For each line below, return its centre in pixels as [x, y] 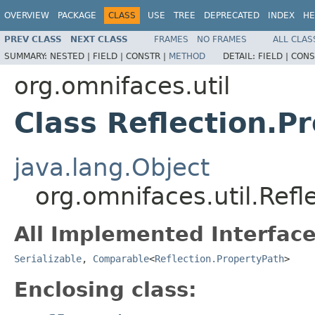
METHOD [187, 56]
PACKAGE [77, 15]
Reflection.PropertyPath [219, 258]
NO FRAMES [222, 39]
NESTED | [71, 56]
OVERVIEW [27, 15]
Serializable [48, 258]
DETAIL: [240, 56]
